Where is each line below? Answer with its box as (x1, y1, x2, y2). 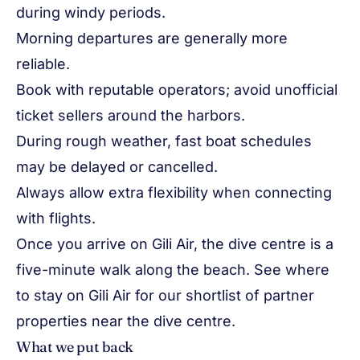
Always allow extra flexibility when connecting (16, 184, 332, 201)
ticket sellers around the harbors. (16, 107, 245, 124)
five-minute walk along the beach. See (16, 261, 285, 278)
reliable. (16, 55, 70, 72)
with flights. (16, 210, 96, 227)
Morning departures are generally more (16, 30, 288, 47)
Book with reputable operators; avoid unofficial (16, 81, 337, 98)
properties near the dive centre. (16, 313, 235, 329)
